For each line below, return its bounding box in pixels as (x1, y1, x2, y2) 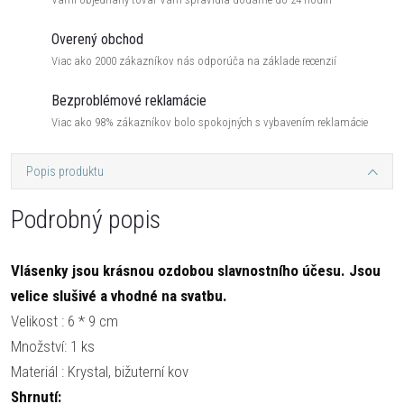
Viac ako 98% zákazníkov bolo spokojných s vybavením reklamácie (51, 115, 368, 129)
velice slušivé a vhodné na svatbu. (11, 287, 227, 305)
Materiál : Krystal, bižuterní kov (11, 363, 188, 381)
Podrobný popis (11, 205, 161, 234)
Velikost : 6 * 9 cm (11, 312, 118, 330)
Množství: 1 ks (11, 337, 95, 355)
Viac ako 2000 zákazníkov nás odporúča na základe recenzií (51, 54, 336, 68)
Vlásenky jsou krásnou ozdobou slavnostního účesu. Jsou (11, 262, 381, 280)
